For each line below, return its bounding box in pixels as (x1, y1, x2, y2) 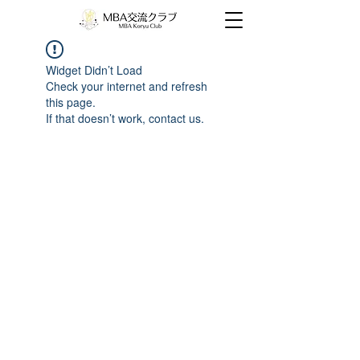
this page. (46, 94, 96, 110)
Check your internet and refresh (46, 78, 207, 94)
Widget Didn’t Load (46, 62, 142, 78)
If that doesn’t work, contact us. (46, 110, 204, 126)
